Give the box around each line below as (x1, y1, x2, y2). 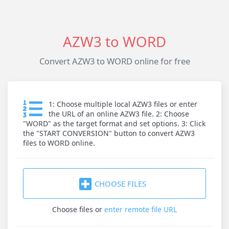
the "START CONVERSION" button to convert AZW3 (23, 128, 195, 138)
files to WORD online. (23, 138, 95, 148)
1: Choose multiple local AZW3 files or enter (49, 99, 197, 109)
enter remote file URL (104, 204, 177, 214)
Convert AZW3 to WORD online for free (39, 55, 190, 67)
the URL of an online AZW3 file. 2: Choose (49, 109, 189, 119)
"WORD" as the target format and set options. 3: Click (23, 119, 205, 128)
